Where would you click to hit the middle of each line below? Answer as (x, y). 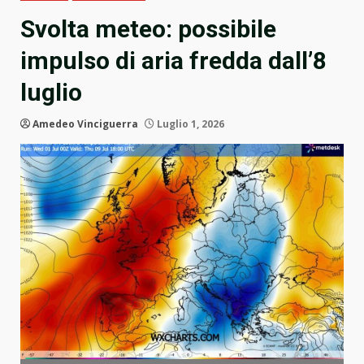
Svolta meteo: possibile (148, 29)
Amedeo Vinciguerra (85, 124)
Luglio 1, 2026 (189, 124)
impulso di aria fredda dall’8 (173, 61)
